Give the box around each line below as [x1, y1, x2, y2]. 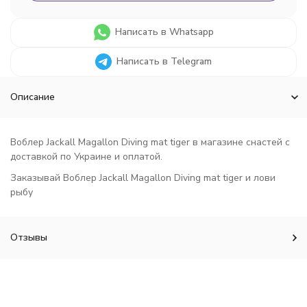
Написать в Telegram [116, 55, 212, 68]
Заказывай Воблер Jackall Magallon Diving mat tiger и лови [10, 171, 275, 184]
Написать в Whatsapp [114, 25, 214, 38]
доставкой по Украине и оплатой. [10, 150, 162, 163]
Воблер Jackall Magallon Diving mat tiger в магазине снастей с [10, 136, 290, 149]
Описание [10, 90, 55, 103]
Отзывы [10, 231, 47, 244]
